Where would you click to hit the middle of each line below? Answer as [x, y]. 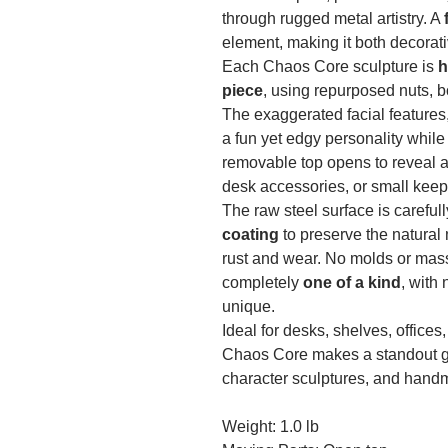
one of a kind [352, 283]
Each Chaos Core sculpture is [330, 67]
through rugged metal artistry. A [333, 19]
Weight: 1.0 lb [270, 427]
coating [250, 235]
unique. [248, 307]
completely [262, 283]
